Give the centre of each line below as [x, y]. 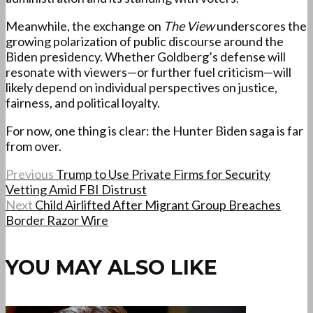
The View [189, 26]
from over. [34, 146]
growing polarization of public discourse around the [145, 42]
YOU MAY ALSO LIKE [111, 267]
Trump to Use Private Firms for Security [163, 174]
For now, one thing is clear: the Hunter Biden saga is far [154, 131]
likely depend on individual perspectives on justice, [141, 88]
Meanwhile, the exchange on [85, 26]
